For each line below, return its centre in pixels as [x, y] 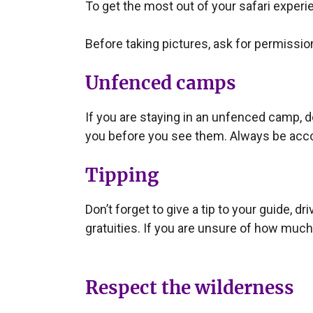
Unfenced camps [161, 83]
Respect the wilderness [190, 287]
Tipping [122, 175]
